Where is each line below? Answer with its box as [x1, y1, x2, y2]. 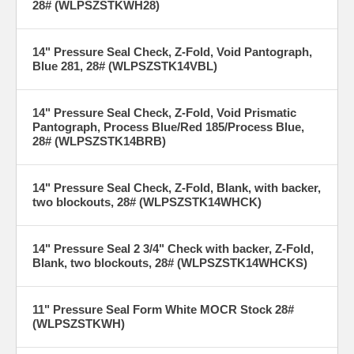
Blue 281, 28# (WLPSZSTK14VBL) [32, 58, 217, 73]
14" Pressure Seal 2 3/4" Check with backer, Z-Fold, [32, 241, 314, 255]
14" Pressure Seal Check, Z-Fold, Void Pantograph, [32, 44, 312, 58]
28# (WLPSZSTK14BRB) [32, 134, 166, 148]
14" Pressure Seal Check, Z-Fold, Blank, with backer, [32, 180, 321, 194]
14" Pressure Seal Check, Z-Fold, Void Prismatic [32, 105, 296, 119]
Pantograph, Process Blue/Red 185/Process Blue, [32, 119, 304, 134]
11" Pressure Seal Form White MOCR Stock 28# [32, 302, 294, 316]
